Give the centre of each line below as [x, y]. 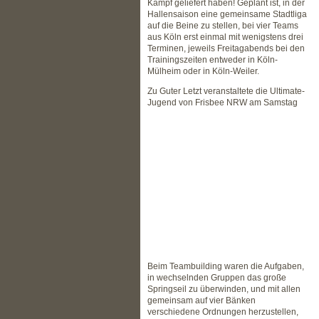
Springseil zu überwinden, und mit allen [224, 289]
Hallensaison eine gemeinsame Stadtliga [227, 14]
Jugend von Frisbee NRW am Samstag [223, 103]
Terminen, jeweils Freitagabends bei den [226, 48]
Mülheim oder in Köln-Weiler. [203, 71]
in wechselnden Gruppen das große [217, 278]
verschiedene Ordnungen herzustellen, [223, 312]
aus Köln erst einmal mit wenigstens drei [225, 37]
